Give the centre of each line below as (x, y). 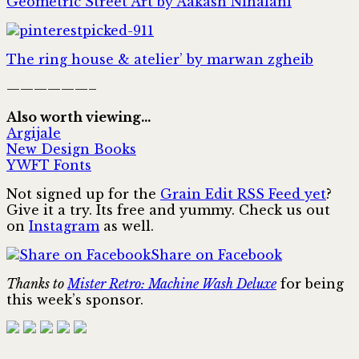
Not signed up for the (83, 194)
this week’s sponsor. (75, 299)
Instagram (64, 226)
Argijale (34, 133)
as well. (127, 226)
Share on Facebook (216, 254)
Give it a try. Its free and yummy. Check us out (168, 210)
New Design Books (71, 149)
